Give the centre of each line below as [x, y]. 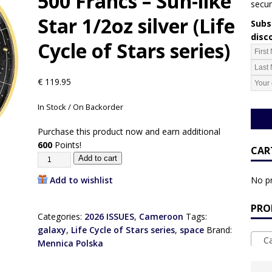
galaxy [52, 229]
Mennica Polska [70, 243]
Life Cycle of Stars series [123, 229]
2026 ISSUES [109, 216]
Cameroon [161, 216]
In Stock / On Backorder [80, 107]
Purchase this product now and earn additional [129, 131]
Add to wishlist [81, 180]
